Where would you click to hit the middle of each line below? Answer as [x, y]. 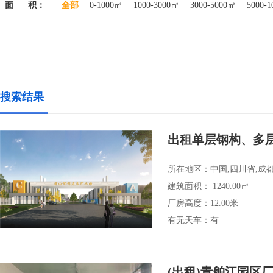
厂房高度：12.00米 [203, 203]
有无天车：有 [193, 220]
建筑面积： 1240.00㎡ [208, 186]
